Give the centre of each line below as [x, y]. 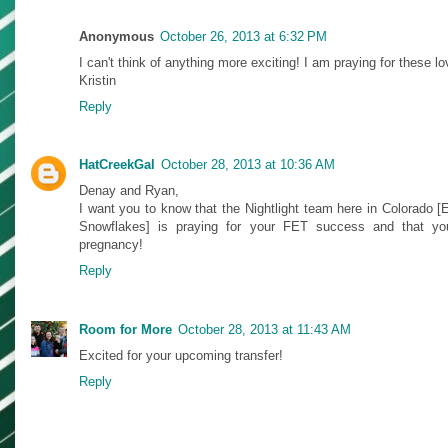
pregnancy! [111, 245]
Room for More [125, 329]
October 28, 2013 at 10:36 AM [248, 165]
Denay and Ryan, [129, 191]
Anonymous [116, 37]
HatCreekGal [117, 165]
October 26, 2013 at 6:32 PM [243, 37]
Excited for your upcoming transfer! [181, 355]
